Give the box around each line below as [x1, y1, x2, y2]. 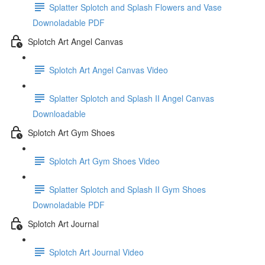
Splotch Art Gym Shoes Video [49, 154, 160, 167]
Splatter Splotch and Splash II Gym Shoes [49, 183, 206, 195]
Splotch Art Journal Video [49, 245, 144, 258]
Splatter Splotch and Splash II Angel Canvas [49, 92, 214, 104]
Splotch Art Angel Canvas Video [49, 63, 168, 76]
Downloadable [33, 108, 86, 119]
